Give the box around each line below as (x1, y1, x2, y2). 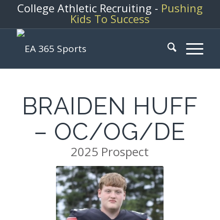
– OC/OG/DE (34, 118, 186, 145)
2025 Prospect (71, 143, 149, 160)
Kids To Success (70, 11, 150, 26)
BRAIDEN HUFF (22, 92, 198, 120)
